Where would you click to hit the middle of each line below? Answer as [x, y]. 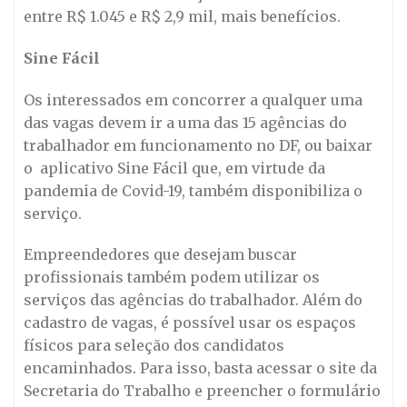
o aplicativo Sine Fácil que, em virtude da [174, 168]
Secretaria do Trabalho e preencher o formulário [202, 391]
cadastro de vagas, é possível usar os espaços [190, 323]
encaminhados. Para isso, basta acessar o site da [200, 368]
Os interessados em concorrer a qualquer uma [193, 99]
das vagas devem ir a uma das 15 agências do [185, 122]
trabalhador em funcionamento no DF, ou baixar [198, 145]
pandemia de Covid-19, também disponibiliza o [193, 190]
